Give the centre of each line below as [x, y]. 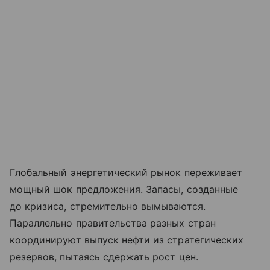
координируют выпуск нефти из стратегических [127, 240]
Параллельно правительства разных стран [113, 223]
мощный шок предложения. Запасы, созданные [124, 190]
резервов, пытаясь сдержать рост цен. [104, 257]
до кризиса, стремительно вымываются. [108, 206]
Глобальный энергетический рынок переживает [126, 173]
